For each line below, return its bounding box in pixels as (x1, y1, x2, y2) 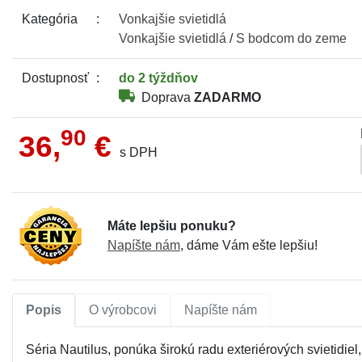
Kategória (22, 11, 78, 26)
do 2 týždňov (119, 70, 198, 85)
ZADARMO (194, 90, 261, 104)
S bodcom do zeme (236, 31, 347, 45)
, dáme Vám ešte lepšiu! (180, 238, 318, 253)
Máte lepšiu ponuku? (107, 219, 236, 234)
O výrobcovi (89, 302, 157, 317)
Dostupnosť (22, 70, 89, 85)
